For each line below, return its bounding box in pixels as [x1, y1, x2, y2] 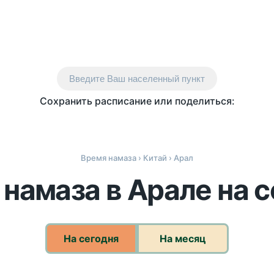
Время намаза [81, 153, 136, 163]
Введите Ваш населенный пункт [69, 73, 205, 84]
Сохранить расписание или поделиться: [39, 95, 235, 107]
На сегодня [64, 232, 119, 245]
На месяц [160, 232, 206, 245]
